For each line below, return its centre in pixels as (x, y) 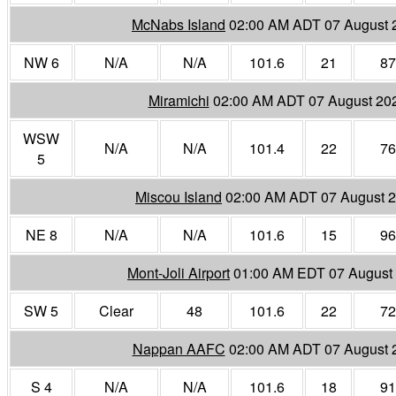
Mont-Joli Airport (179, 272)
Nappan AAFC (179, 348)
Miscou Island (179, 196)
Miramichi (179, 100)
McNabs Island (179, 24)
